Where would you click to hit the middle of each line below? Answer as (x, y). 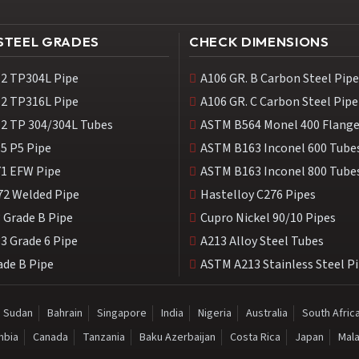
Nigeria (214, 314)
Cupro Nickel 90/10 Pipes (268, 218)
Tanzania (104, 338)
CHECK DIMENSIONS (259, 41)
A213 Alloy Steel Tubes (262, 242)
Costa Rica (255, 338)
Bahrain (65, 314)
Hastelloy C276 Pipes (258, 195)
